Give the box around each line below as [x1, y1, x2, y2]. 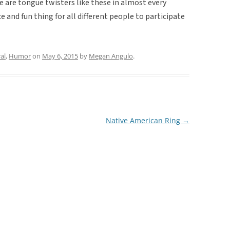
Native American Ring [105, 115, 182, 125]
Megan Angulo [89, 51, 133, 61]
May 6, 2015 [42, 51, 78, 61]
